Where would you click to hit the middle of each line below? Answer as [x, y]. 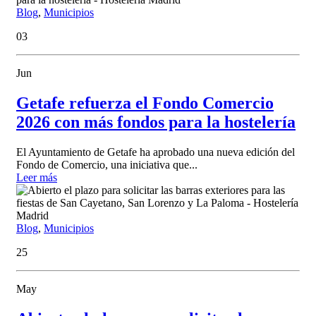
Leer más [37, 177]
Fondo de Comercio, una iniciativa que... [107, 164]
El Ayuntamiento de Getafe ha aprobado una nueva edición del [156, 152]
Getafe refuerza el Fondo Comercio [145, 103]
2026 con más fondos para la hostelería [156, 122]
